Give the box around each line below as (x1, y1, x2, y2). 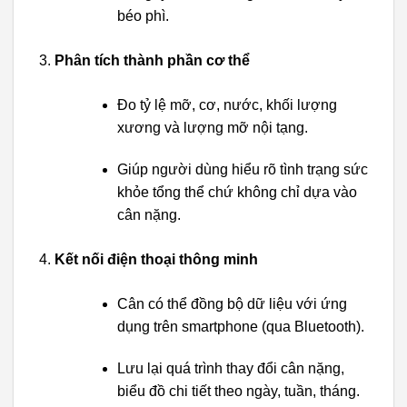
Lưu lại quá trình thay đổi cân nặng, (116, 360, 344, 376)
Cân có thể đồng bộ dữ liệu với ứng (116, 295, 347, 312)
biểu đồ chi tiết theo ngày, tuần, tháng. (116, 382, 360, 399)
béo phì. (116, 8, 169, 25)
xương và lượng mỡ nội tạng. (116, 120, 308, 136)
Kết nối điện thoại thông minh (54, 251, 258, 267)
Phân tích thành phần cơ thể (54, 53, 250, 69)
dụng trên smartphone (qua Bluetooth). (116, 318, 364, 334)
